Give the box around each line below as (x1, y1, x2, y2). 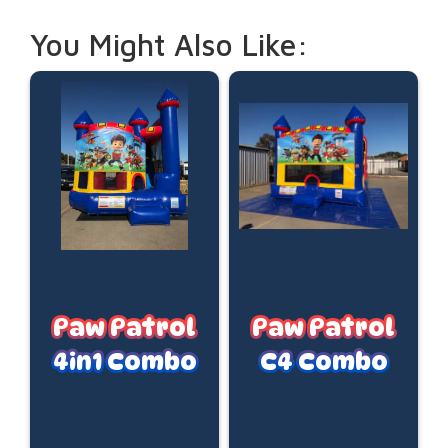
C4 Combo (259, 347, 388, 377)
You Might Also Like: (30, 27, 309, 63)
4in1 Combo (52, 347, 197, 377)
